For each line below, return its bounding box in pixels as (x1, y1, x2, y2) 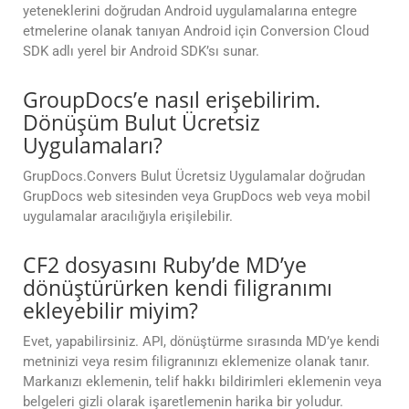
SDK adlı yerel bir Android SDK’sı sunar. (23, 43, 259, 60)
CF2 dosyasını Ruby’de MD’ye (23, 250, 307, 280)
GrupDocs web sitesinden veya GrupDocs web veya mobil (23, 188, 371, 205)
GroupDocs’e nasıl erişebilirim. (23, 85, 320, 115)
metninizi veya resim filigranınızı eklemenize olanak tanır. (23, 353, 370, 371)
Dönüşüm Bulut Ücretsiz (23, 108, 260, 138)
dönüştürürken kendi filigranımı (23, 273, 332, 303)
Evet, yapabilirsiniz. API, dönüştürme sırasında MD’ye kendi (23, 333, 380, 351)
